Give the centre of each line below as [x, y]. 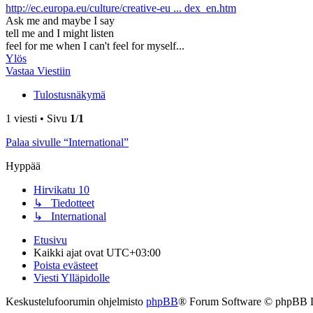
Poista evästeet [66, 265]
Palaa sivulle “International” [67, 143]
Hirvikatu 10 [61, 190]
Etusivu [50, 240]
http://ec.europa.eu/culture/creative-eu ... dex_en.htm [121, 8]
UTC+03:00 [133, 253]
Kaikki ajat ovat [70, 253]
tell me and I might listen [60, 34]
